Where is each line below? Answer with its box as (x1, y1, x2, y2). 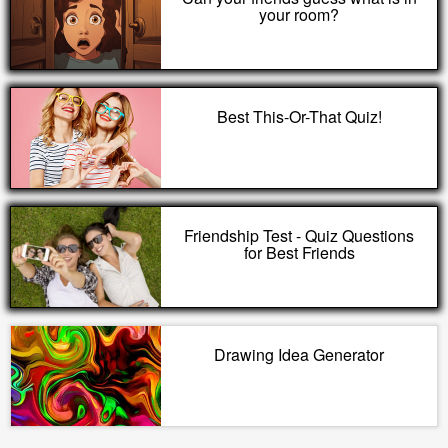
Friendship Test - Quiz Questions (184, 224, 414, 247)
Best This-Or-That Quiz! (216, 105, 382, 128)
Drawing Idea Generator (214, 343, 384, 366)
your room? (259, 3, 339, 26)
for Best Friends (243, 241, 355, 264)
